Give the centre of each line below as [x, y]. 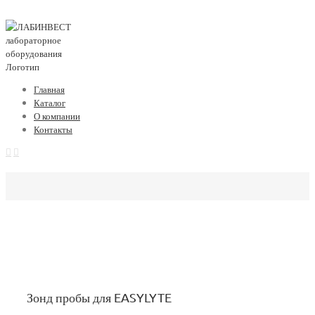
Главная [49, 89]
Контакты [53, 129]
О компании [57, 116]
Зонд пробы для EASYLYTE [99, 297]
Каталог [50, 102]
